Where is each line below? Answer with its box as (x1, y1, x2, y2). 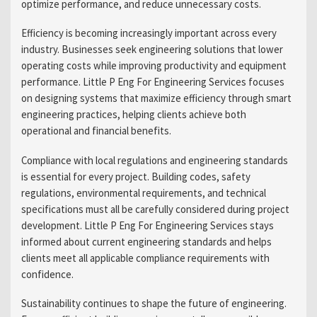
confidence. (21, 267, 74, 281)
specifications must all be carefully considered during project (21, 202, 289, 216)
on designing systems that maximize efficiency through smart (21, 91, 292, 105)
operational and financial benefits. (21, 124, 171, 138)
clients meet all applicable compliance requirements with (21, 250, 270, 265)
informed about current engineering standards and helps (21, 234, 272, 248)
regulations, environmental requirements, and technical (21, 185, 266, 200)
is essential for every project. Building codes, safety (21, 169, 250, 183)
